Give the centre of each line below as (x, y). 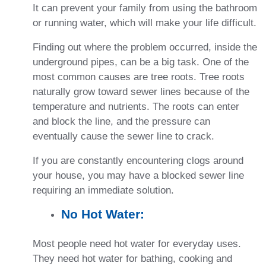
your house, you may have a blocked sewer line (138, 176)
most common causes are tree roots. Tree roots (139, 77)
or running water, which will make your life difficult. (145, 23)
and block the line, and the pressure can (121, 122)
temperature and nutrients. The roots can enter (136, 107)
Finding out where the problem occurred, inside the (145, 47)
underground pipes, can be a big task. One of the (141, 62)
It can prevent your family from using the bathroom (145, 8)
